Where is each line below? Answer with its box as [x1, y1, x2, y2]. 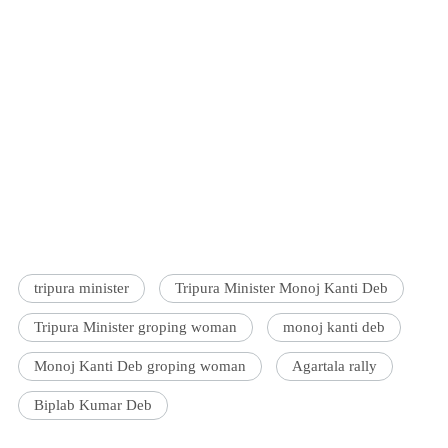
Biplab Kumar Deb [34, 397, 153, 414]
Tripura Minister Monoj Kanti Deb [175, 280, 389, 297]
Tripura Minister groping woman [34, 319, 238, 336]
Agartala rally [292, 358, 378, 375]
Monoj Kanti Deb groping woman [34, 358, 247, 375]
